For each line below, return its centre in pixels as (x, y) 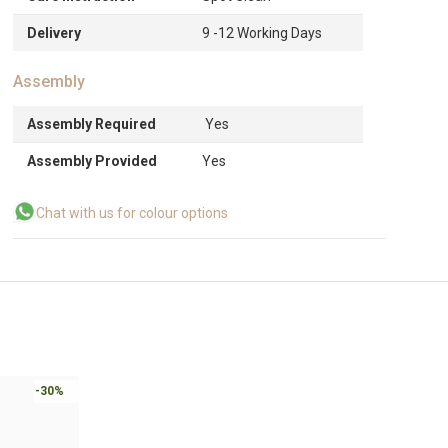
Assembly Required (92, 124)
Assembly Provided (92, 161)
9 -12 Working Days (262, 33)
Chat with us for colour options (132, 213)
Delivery (54, 33)
